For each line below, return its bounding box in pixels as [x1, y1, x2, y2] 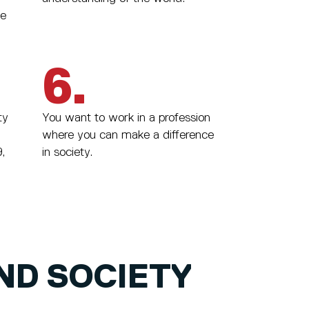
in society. [41, 146, 92, 159]
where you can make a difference [41, 129, 214, 142]
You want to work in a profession [41, 112, 210, 125]
